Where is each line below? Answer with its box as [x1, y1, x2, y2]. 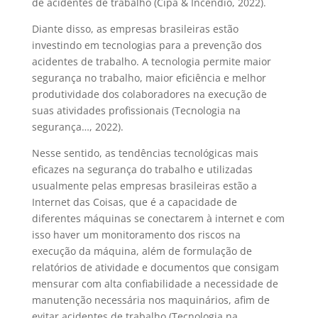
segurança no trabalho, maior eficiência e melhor [31, 71, 266, 84]
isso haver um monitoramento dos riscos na [31, 228, 241, 241]
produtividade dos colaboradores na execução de [31, 87, 267, 101]
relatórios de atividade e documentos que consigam [31, 261, 279, 274]
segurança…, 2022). [31, 120, 124, 133]
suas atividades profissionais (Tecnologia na [31, 104, 241, 117]
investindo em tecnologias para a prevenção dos [31, 38, 262, 52]
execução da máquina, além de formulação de [31, 244, 252, 258]
